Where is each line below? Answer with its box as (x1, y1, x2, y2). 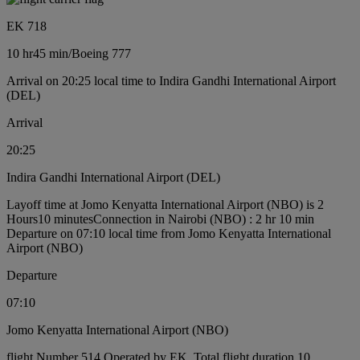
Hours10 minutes (6, 211, 93, 226)
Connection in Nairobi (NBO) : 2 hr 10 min (93, 211, 314, 226)
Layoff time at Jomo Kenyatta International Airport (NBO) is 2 (6, 197, 324, 211)
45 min (33, 46, 68, 60)
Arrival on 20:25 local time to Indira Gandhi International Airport (6, 73, 336, 88)
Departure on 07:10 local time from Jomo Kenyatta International (6, 226, 331, 240)
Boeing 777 (72, 46, 131, 60)
